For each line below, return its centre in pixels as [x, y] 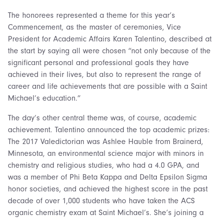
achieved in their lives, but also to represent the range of [104, 74]
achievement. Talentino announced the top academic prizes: [109, 129]
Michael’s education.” [44, 98]
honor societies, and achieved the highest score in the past [108, 189]
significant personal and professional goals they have [98, 62]
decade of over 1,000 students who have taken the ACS [101, 201]
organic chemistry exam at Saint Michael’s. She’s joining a [106, 212]
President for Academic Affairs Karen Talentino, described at [110, 39]
